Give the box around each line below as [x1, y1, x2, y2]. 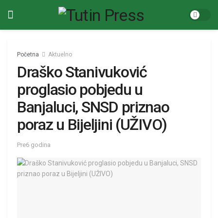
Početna [17, 51, 39, 58]
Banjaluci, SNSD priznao [17, 98, 169, 116]
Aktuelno [48, 51, 72, 58]
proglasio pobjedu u [17, 80, 143, 99]
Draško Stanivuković [17, 63, 147, 81]
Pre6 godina [17, 141, 51, 148]
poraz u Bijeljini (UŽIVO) [17, 115, 167, 134]
